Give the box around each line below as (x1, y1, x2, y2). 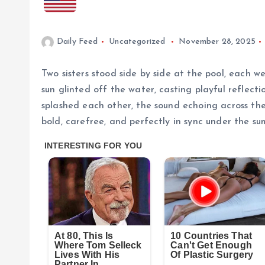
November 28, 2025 (179, 37, 256, 46)
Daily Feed (57, 37, 98, 46)
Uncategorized (109, 37, 166, 46)
